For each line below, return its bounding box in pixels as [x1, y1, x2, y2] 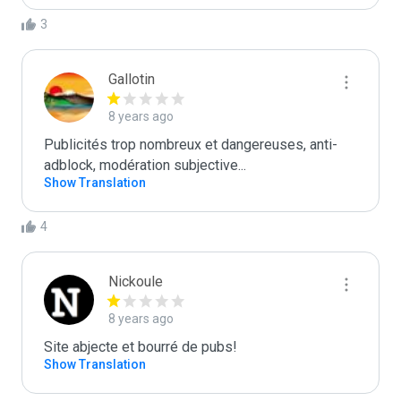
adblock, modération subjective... [44, 157, 246, 174]
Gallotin [108, 71, 155, 88]
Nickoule [108, 273, 163, 290]
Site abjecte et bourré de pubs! [44, 338, 237, 355]
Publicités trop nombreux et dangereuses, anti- [44, 136, 337, 153]
